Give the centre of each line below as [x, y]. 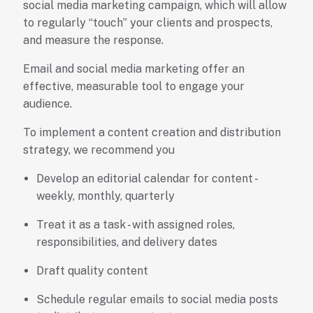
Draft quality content [92, 271]
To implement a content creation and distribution [152, 133]
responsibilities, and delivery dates [126, 242]
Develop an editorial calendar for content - [146, 179]
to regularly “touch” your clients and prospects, [147, 23]
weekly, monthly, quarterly [105, 196]
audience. [47, 104]
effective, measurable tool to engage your [133, 87]
